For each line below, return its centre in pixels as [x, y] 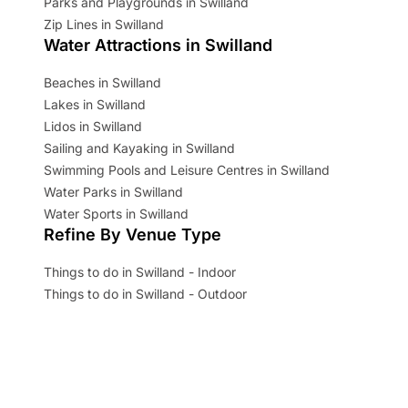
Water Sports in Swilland [116, 213]
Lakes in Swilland [95, 104]
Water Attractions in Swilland [158, 45]
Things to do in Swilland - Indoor [140, 271]
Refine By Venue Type [133, 234]
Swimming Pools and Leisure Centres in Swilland [187, 169]
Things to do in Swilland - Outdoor [145, 293]
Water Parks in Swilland [113, 191]
